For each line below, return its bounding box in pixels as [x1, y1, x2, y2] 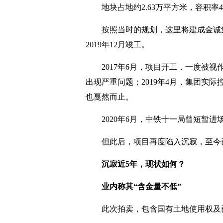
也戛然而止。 [86, 93, 133, 101]
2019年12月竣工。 [86, 40, 149, 49]
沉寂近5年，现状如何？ [102, 160, 185, 168]
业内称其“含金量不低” [102, 182, 181, 191]
